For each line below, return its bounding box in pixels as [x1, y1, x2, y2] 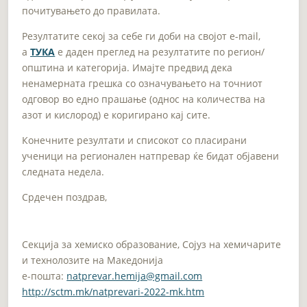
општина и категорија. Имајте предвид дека [22, 60, 233, 74]
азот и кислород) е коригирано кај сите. [22, 108, 211, 121]
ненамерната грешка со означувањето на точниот [22, 76, 263, 90]
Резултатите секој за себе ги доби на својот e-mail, [22, 29, 261, 42]
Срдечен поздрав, [22, 190, 108, 204]
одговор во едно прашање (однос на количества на [22, 92, 266, 106]
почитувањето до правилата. [22, 3, 161, 17]
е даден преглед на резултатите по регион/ [55, 45, 265, 58]
